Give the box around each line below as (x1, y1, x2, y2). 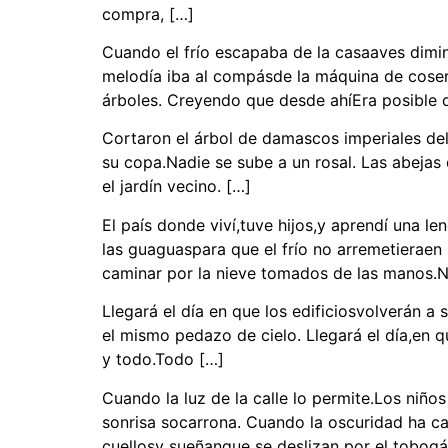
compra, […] (102, 3, 194, 24)
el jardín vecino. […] (102, 176, 251, 197)
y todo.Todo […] (102, 349, 224, 370)
